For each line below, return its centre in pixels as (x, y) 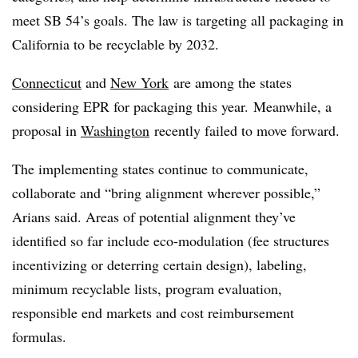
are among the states (230, 82)
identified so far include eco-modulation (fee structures (171, 241)
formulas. (39, 336)
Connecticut (47, 82)
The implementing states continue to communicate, (160, 169)
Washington (115, 130)
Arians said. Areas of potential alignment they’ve (154, 217)
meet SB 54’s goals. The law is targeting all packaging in (178, 20)
